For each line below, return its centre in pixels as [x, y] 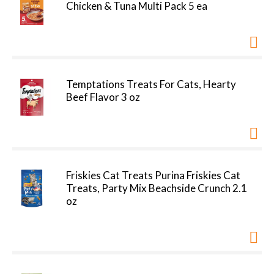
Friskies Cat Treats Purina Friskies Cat [153, 175]
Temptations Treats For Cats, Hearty [151, 84]
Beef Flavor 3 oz [103, 97]
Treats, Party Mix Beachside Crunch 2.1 [157, 188]
